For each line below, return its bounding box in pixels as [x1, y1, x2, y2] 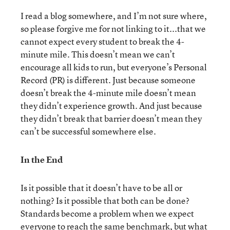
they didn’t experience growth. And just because [21, 100, 202, 111]
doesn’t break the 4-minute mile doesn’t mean [21, 87, 196, 99]
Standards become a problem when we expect [21, 207, 194, 219]
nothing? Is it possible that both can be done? [21, 195, 189, 206]
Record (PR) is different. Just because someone [21, 74, 196, 86]
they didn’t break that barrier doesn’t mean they [21, 112, 202, 124]
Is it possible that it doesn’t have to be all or [21, 182, 182, 194]
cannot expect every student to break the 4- [21, 35, 184, 47]
